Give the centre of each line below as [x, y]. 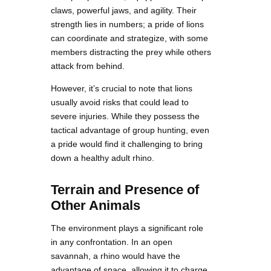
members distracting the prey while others [131, 52]
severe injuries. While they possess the [125, 116]
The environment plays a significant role [127, 228]
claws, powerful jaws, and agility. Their [124, 11]
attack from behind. [88, 66]
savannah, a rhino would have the [116, 256]
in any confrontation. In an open [112, 242]
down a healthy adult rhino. [103, 158]
